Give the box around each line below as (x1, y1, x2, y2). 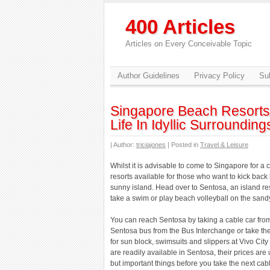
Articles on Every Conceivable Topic (125, 39, 252, 48)
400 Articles (125, 16, 235, 38)
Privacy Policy (194, 71, 245, 80)
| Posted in (166, 141, 200, 148)
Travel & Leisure (200, 141, 248, 148)
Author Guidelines (118, 71, 180, 80)
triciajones (136, 141, 166, 148)
